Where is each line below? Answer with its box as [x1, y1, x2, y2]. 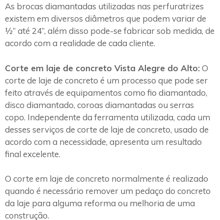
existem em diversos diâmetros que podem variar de [5, 13, 206, 24]
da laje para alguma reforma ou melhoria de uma [5, 198, 195, 209]
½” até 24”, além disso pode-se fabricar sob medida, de [5, 26, 215, 36]
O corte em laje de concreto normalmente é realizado [5, 173, 208, 184]
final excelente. [5, 148, 62, 159]
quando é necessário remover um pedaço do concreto [5, 186, 211, 196]
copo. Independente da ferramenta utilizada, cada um [5, 111, 210, 122]
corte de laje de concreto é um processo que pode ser [5, 75, 208, 85]
